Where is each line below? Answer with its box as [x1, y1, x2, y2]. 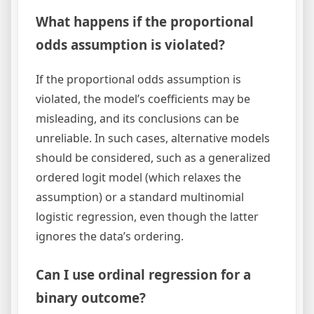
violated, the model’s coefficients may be [36, 90, 250, 107]
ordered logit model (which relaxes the [36, 169, 241, 185]
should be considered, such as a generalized [36, 149, 271, 165]
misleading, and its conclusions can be [36, 110, 239, 126]
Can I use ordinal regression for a [36, 265, 251, 283]
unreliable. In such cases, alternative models [36, 130, 270, 146]
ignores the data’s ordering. [36, 228, 184, 244]
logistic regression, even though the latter [36, 208, 259, 224]
